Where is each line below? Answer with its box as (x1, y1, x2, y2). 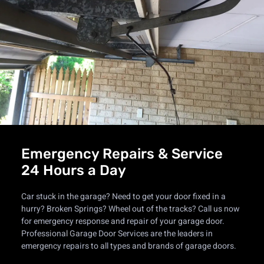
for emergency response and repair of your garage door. (21, 215, 225, 228)
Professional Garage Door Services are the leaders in (21, 227, 213, 240)
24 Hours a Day (21, 162, 126, 179)
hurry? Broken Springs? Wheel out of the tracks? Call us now (21, 203, 240, 216)
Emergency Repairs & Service (21, 146, 223, 163)
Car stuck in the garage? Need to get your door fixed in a (21, 190, 226, 203)
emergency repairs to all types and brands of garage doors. (21, 240, 236, 253)
